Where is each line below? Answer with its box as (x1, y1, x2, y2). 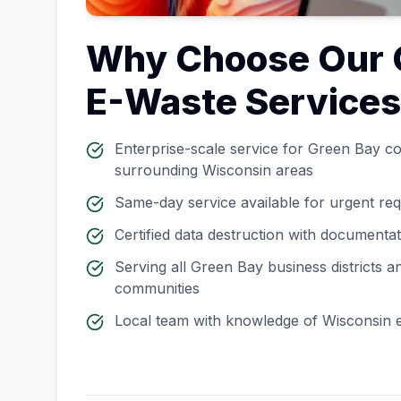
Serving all (115, 258, 191, 276)
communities (115, 279, 200, 297)
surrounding (115, 161, 202, 179)
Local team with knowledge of (115, 311, 322, 329)
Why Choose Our (86, 37, 392, 81)
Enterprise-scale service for (115, 140, 308, 158)
